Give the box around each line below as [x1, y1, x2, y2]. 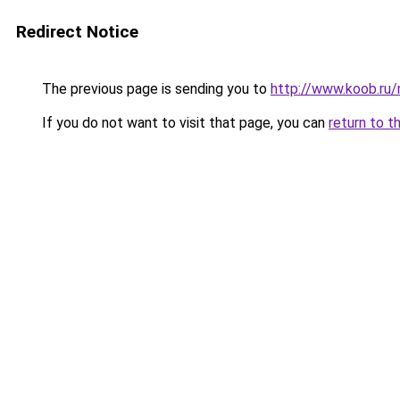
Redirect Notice [16, 21, 138, 42]
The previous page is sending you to [38, 80, 271, 97]
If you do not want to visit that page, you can [38, 114, 329, 131]
